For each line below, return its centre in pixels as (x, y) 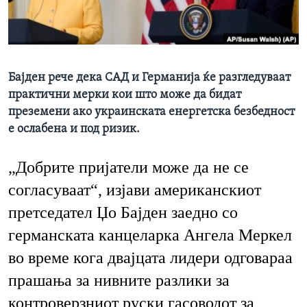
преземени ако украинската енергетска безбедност (151, 112)
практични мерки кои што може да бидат (125, 95)
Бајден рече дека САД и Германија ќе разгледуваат (149, 78)
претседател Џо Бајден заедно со (123, 213)
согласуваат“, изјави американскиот (135, 190)
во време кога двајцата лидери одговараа (150, 258)
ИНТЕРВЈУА (52, 13)
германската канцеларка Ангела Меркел (150, 235)
